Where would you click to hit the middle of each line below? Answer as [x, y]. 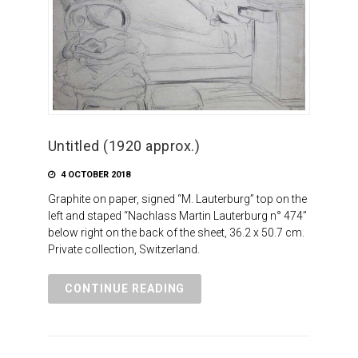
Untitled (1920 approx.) [124, 145]
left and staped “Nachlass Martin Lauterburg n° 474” [177, 215]
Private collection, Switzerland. [123, 249]
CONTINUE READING [125, 288]
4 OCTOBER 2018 [94, 174]
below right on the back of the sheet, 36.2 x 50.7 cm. [176, 232]
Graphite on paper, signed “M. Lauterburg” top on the [177, 199]
